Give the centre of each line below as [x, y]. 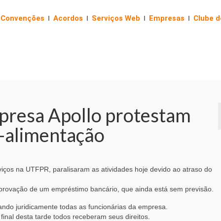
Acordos [68, 18]
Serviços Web [116, 18]
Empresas [167, 18]
